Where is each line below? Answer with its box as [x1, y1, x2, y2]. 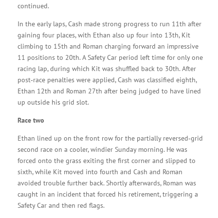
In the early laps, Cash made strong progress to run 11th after [17, 19, 201, 29]
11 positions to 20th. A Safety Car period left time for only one [17, 53, 203, 62]
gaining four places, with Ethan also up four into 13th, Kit [17, 31, 190, 40]
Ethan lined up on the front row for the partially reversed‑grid [17, 134, 203, 143]
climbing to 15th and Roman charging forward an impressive [17, 42, 199, 51]
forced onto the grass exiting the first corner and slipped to [17, 156, 196, 165]
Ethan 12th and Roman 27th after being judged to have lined [17, 87, 201, 96]
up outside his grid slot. [17, 98, 89, 107]
